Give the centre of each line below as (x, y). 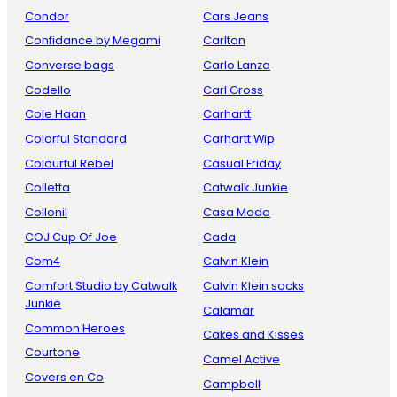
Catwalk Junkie (245, 188)
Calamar (229, 310)
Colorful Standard (76, 138)
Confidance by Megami (93, 41)
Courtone (52, 353)
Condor (47, 16)
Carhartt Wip (239, 138)
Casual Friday (242, 163)
